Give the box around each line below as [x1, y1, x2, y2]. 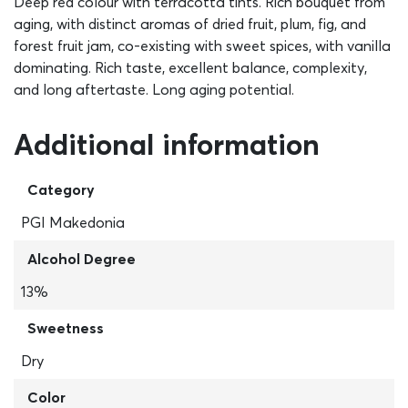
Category [27, 180, 95, 199]
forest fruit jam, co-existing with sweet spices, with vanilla [14, 36, 391, 55]
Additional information [14, 127, 320, 162]
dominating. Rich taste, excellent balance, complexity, [14, 58, 367, 76]
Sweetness [27, 319, 104, 337]
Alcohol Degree [27, 250, 136, 268]
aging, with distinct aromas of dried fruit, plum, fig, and [14, 15, 366, 33]
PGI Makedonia [21, 213, 125, 231]
